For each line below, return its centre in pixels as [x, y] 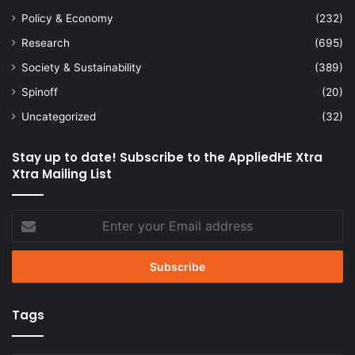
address [32, 267]
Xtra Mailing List [62, 174]
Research [46, 42]
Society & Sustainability [82, 67]
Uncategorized [59, 116]
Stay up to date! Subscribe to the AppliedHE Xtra [167, 157]
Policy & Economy [67, 18]
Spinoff [40, 92]
